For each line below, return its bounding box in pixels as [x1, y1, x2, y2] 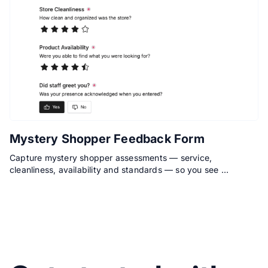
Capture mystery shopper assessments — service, [10, 153, 212, 163]
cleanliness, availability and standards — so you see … [10, 165, 229, 175]
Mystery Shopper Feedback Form [10, 132, 205, 147]
